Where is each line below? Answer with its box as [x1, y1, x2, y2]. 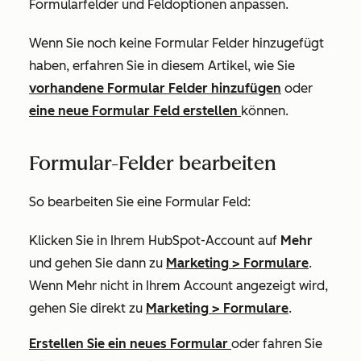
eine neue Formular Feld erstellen [29, 103, 241, 118]
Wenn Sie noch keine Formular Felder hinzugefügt [29, 35, 324, 51]
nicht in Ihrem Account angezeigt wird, [97, 278, 328, 293]
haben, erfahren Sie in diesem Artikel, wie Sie [29, 58, 295, 73]
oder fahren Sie [231, 336, 322, 351]
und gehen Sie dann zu [29, 255, 166, 271]
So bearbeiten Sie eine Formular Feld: [29, 194, 251, 210]
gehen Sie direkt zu [29, 301, 146, 316]
